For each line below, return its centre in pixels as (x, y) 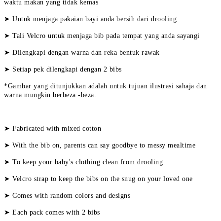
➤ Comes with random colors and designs (67, 195)
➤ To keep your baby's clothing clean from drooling (85, 162)
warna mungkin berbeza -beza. (50, 95)
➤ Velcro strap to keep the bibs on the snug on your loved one (98, 179)
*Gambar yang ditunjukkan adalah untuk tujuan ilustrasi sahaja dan (106, 86)
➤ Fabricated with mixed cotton (54, 128)
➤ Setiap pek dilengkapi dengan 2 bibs (63, 69)
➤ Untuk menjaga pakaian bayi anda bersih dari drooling (90, 19)
